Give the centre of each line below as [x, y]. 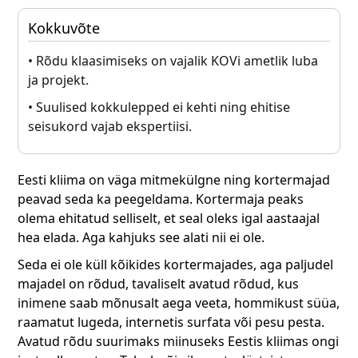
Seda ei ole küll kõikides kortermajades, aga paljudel [176, 265]
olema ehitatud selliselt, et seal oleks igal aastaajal [169, 219]
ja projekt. [59, 80]
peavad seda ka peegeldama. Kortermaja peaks [161, 199]
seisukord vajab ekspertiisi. [110, 127]
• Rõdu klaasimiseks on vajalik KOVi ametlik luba [173, 61]
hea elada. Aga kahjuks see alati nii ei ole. [141, 238]
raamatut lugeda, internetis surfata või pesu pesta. [171, 322]
